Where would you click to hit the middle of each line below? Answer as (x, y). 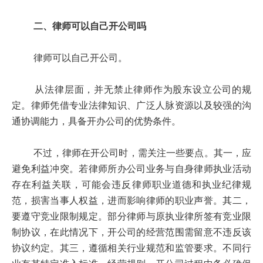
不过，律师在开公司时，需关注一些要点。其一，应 (131, 153)
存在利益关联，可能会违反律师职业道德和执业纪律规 (131, 185)
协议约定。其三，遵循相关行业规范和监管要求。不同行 (131, 248)
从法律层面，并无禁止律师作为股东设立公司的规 (131, 90)
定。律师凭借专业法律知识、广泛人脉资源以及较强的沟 (131, 106)
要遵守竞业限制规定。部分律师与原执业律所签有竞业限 (131, 217)
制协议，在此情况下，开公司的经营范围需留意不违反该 (131, 232)
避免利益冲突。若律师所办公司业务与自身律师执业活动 (131, 169)
